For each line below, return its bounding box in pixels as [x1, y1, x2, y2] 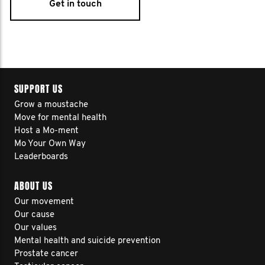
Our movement [14, 198, 74, 206]
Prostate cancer [14, 250, 78, 258]
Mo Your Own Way [14, 140, 86, 148]
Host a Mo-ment [14, 127, 79, 135]
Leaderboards [14, 153, 68, 161]
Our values [14, 224, 57, 232]
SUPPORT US [14, 82, 63, 96]
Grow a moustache [14, 101, 88, 109]
